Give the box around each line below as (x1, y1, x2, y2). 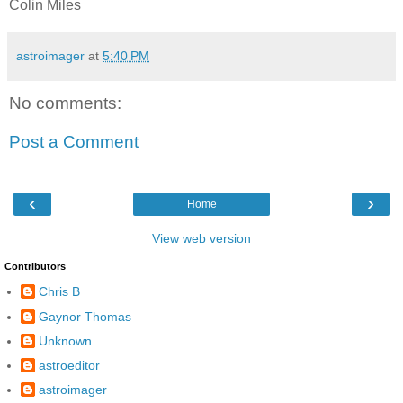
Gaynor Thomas (39, 309, 131, 324)
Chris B (39, 284, 80, 300)
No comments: (9, 93, 121, 112)
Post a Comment (9, 132, 139, 152)
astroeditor (39, 357, 100, 372)
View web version (152, 230, 251, 246)
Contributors (4, 260, 66, 272)
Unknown (39, 333, 92, 348)
